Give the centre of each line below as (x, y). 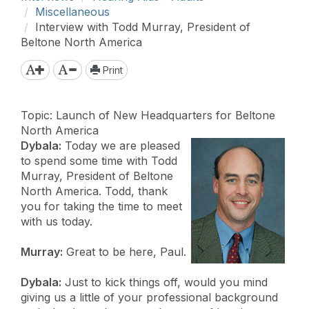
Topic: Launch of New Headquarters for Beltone (148, 115)
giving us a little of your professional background (149, 297)
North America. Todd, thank (94, 191)
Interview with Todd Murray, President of (143, 27)
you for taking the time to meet (101, 206)
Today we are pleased (121, 145)
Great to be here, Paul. (124, 251)
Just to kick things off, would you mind (165, 282)
